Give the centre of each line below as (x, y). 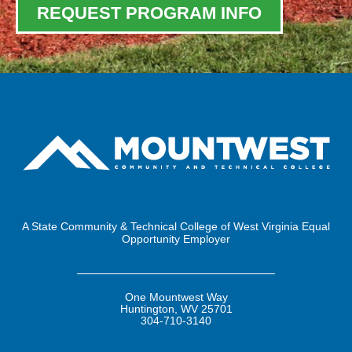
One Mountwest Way (176, 297)
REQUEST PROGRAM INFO (149, 13)
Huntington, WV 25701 (176, 309)
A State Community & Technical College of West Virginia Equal (176, 226)
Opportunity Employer (176, 238)
